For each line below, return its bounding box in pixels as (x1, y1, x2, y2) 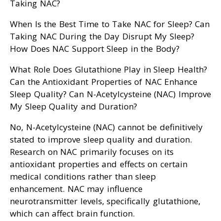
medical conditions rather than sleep (10, 171, 156, 183)
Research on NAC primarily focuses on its (10, 146, 174, 158)
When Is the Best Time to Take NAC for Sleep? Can (10, 18, 210, 30)
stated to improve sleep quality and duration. (10, 134, 192, 146)
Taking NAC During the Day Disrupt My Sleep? (10, 31, 194, 42)
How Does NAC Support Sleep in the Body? (10, 43, 180, 55)
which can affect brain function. (10, 208, 135, 220)
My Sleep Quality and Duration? (10, 101, 137, 112)
